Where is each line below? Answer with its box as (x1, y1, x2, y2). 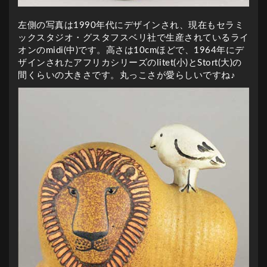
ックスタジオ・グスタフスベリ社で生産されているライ (18, 33, 249, 42)
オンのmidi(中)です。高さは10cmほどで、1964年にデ (18, 45, 244, 55)
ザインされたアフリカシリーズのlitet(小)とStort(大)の (18, 58, 242, 67)
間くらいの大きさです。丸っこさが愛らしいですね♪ (18, 70, 235, 80)
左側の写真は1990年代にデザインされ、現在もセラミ (18, 20, 244, 30)
